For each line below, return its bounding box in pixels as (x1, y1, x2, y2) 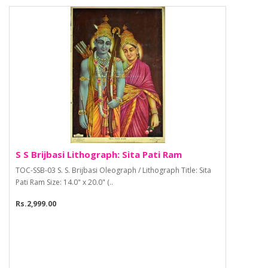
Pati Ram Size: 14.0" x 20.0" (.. (16, 177, 113, 188)
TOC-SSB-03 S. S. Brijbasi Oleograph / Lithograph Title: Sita (16, 165, 211, 176)
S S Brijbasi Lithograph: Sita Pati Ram (16, 148, 182, 161)
